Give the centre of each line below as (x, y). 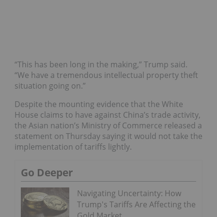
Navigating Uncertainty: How (129, 194)
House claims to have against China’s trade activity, (108, 115)
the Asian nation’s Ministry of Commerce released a (108, 126)
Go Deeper (47, 173)
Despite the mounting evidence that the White (99, 104)
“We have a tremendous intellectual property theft (106, 75)
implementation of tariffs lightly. (73, 147)
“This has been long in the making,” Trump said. (101, 65)
